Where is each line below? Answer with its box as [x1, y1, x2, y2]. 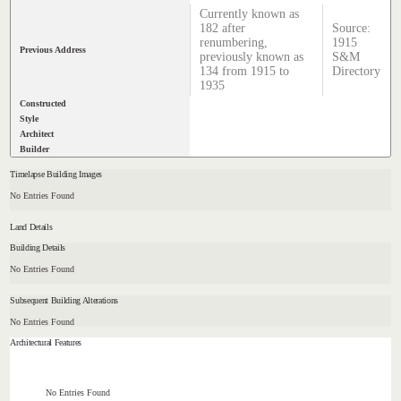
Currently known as [200, 7, 300, 21]
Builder [20, 144, 50, 155]
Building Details [10, 243, 65, 253]
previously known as [200, 50, 304, 64]
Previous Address [20, 45, 87, 55]
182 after [200, 21, 246, 36]
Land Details [10, 221, 53, 232]
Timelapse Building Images [10, 169, 102, 180]
